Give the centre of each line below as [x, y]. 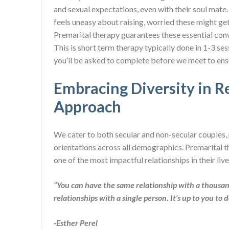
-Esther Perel [76, 223]
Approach [87, 107]
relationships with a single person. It [115, 198]
